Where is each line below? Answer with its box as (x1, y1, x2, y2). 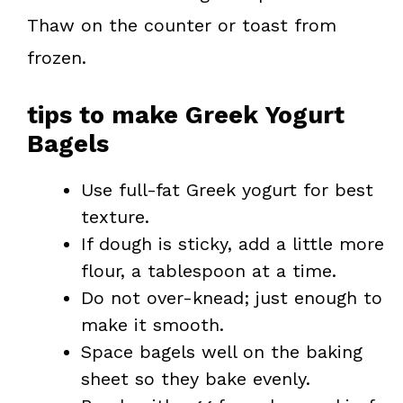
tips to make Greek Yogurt (27, 101, 345, 130)
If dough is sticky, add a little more (81, 233, 384, 255)
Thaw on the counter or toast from (27, 14, 336, 37)
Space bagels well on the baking (81, 341, 363, 363)
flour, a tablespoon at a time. (81, 260, 336, 282)
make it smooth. (81, 314, 224, 336)
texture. (81, 206, 149, 228)
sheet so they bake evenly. (81, 368, 310, 390)
